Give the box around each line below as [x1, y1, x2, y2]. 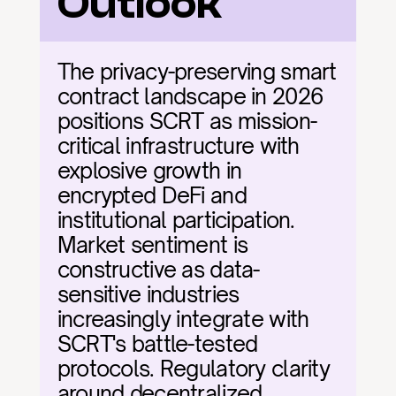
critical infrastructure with [57, 133, 300, 159]
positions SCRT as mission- [57, 108, 317, 134]
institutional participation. [57, 207, 295, 233]
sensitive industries [57, 281, 240, 308]
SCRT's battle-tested [57, 331, 258, 357]
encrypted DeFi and [57, 182, 247, 209]
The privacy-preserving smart [57, 58, 337, 85]
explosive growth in [57, 157, 242, 184]
